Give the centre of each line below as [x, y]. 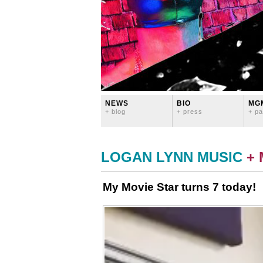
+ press [190, 112]
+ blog [115, 112]
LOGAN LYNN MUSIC [172, 157]
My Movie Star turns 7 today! [179, 187]
